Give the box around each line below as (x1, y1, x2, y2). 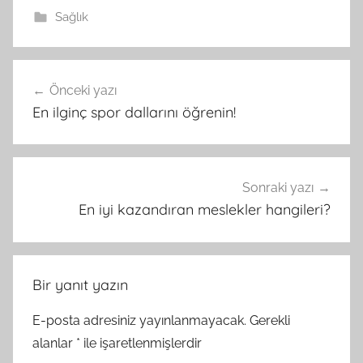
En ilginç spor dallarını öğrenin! (32, 102, 236, 122)
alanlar (32, 335, 76, 351)
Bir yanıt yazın (32, 275, 128, 294)
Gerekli (250, 312, 290, 328)
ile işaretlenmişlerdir (80, 335, 202, 351)
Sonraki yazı (242, 180, 314, 196)
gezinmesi (12, 90, 116, 115)
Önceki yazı (49, 82, 117, 98)
